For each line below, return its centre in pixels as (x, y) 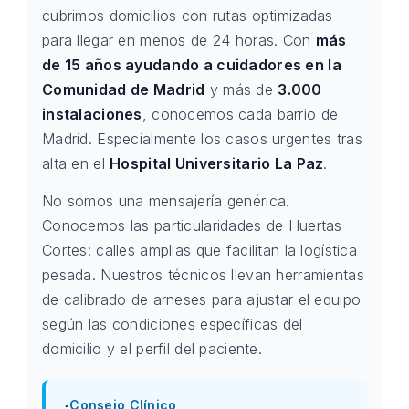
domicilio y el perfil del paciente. (152, 349)
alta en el (76, 163)
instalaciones (92, 114)
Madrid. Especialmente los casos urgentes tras (202, 139)
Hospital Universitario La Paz (217, 163)
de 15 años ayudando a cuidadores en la (192, 65)
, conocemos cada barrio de (240, 114)
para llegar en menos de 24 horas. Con (179, 40)
